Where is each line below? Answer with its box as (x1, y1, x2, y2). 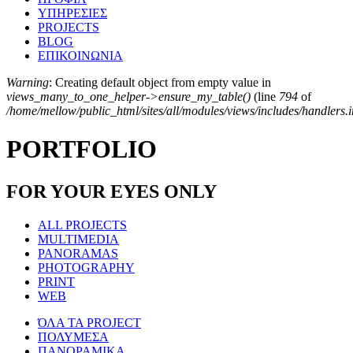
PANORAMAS (38, 246, 118, 260)
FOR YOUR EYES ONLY (6, 180, 217, 202)
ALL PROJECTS (38, 217, 127, 232)
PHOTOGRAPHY (38, 260, 135, 274)
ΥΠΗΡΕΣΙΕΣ (38, 6, 107, 20)
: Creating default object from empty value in (49, 75, 271, 89)
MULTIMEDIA (38, 232, 119, 246)
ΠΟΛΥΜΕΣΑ (38, 329, 109, 344)
